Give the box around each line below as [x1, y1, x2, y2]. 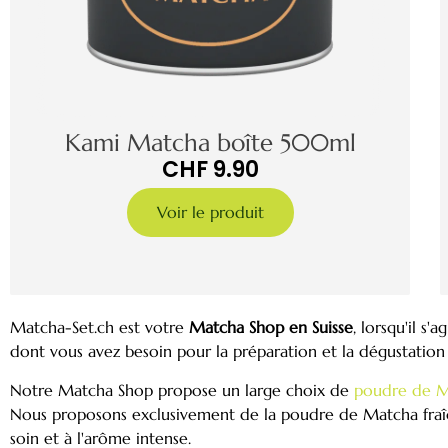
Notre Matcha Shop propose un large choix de [10, 379, 354, 400]
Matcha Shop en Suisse [189, 317, 353, 338]
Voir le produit [156, 202, 264, 223]
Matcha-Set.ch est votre [10, 317, 189, 338]
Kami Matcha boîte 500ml [64, 128, 356, 159]
